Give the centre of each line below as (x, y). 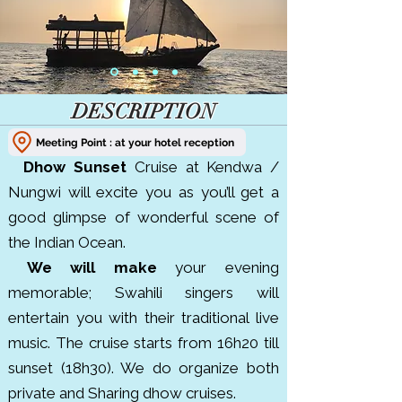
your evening (218, 267)
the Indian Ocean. (67, 242)
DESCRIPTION (144, 112)
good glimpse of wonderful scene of (144, 217)
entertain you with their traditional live (144, 318)
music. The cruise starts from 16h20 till (144, 343)
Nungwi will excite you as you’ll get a (144, 192)
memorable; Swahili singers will (144, 293)
